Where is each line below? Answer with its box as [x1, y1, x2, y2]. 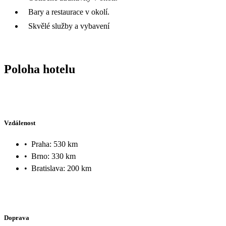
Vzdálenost [4, 119, 35, 127]
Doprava [4, 213, 29, 221]
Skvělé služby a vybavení [28, 21, 109, 30]
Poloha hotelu [4, 62, 75, 76]
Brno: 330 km [31, 151, 76, 160]
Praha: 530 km [31, 139, 78, 148]
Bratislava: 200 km [31, 163, 91, 173]
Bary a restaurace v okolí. [28, 7, 109, 16]
